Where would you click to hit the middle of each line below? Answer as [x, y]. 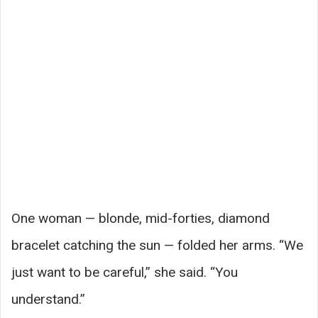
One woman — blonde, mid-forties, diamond [141, 219]
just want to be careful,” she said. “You [125, 273]
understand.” [48, 300]
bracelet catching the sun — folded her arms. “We [157, 246]
